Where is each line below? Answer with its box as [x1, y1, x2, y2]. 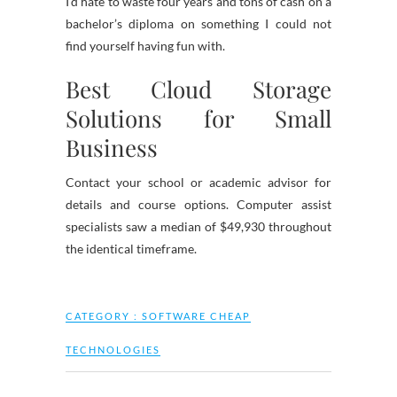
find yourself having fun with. [66, 38, 225, 53]
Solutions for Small [66, 103, 331, 134]
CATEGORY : [66, 310, 142, 322]
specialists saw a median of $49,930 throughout [66, 219, 331, 234]
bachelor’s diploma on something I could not [66, 16, 331, 31]
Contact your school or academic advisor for [66, 175, 331, 190]
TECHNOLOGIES [66, 344, 160, 355]
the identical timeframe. [66, 241, 197, 256]
